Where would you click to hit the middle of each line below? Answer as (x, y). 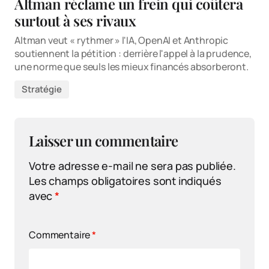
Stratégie (42, 89)
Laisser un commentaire (104, 141)
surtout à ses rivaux (75, 21)
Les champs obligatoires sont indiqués (125, 181)
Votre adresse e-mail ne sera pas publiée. (132, 166)
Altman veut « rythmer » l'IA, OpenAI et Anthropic (122, 41)
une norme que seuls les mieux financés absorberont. (131, 67)
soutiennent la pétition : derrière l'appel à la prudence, (133, 54)
